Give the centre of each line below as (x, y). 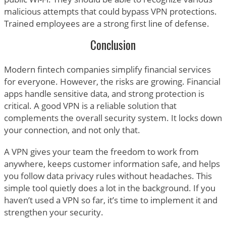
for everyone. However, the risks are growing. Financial (112, 81)
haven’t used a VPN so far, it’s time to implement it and (110, 200)
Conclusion (113, 46)
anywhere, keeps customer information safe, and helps (112, 163)
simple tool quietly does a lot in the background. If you (109, 188)
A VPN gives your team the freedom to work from (101, 151)
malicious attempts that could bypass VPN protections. (110, 11)
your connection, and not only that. (72, 130)
